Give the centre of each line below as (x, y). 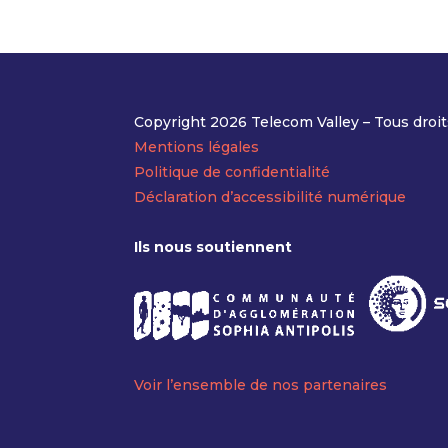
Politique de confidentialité (232, 172)
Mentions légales (197, 147)
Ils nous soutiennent (213, 247)
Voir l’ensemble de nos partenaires (261, 385)
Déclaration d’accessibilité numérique (270, 197)
